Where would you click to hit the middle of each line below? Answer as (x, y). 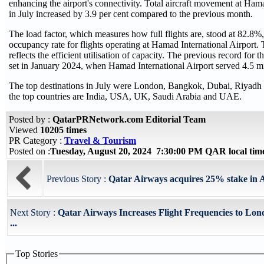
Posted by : (31, 119)
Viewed (24, 130)
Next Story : (34, 212)
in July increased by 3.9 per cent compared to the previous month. (132, 14)
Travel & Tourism (100, 141)
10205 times (63, 130)
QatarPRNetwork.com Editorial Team (129, 119)
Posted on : (29, 151)
